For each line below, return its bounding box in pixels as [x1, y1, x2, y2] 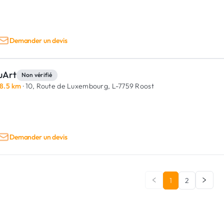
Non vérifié [21, 70, 52, 78]
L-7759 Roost [110, 81, 154, 90]
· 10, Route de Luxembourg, [21, 81, 110, 90]
